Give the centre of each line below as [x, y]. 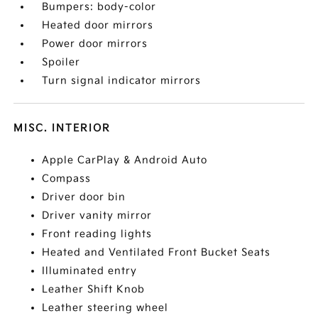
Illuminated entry [90, 271]
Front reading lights [97, 234]
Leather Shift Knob [94, 289]
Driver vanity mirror [97, 215]
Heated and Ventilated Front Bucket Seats [157, 252]
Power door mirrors [95, 44]
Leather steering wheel [105, 308]
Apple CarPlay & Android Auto [125, 160]
